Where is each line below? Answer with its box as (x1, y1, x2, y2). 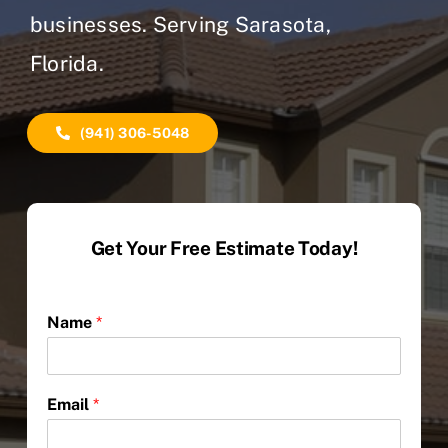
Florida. (29, 51, 104, 77)
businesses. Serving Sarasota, (29, 12, 331, 38)
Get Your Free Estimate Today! (90, 237, 358, 260)
